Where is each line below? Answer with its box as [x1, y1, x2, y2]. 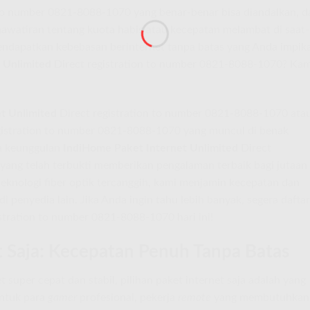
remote [178, 292, 211, 304]
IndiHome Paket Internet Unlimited [63, 142, 238, 154]
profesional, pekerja [77, 292, 178, 304]
